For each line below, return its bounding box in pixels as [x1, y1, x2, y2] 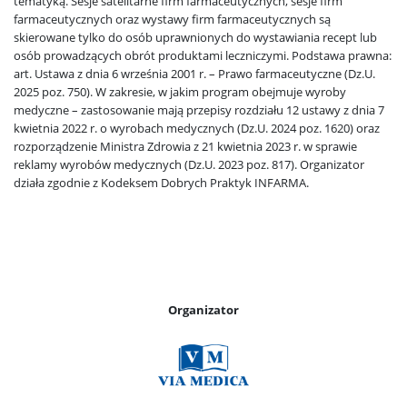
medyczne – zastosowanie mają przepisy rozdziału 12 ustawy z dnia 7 [14, 102, 384, 118]
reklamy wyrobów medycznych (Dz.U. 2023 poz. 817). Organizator [14, 156, 364, 173]
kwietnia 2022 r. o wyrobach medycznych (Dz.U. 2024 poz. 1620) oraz [14, 120, 380, 136]
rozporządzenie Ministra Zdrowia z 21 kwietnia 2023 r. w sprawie [14, 138, 357, 154]
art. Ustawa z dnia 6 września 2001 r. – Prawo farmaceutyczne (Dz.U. [14, 65, 375, 82]
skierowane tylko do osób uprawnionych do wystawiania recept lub [14, 29, 377, 45]
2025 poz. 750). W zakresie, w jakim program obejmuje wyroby [14, 84, 346, 100]
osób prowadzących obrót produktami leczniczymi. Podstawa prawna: [14, 47, 392, 64]
